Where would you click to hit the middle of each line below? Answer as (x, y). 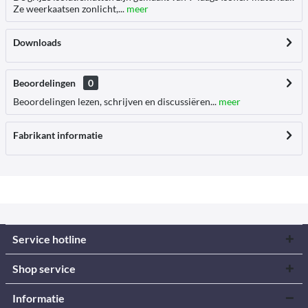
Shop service (44, 268)
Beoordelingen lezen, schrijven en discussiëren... (115, 101)
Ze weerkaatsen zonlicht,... (69, 9)
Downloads (37, 42)
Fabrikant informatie (58, 135)
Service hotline (49, 239)
